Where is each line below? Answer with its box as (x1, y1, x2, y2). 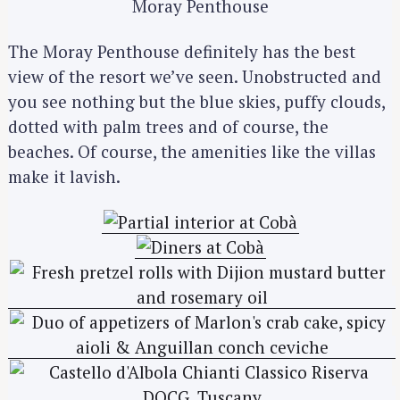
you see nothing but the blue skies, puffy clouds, (8, 90, 385, 113)
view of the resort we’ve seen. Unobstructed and (8, 65, 381, 88)
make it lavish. (8, 165, 121, 188)
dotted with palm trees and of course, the (8, 115, 329, 138)
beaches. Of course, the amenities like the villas (8, 140, 376, 163)
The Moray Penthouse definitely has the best (8, 40, 355, 63)
